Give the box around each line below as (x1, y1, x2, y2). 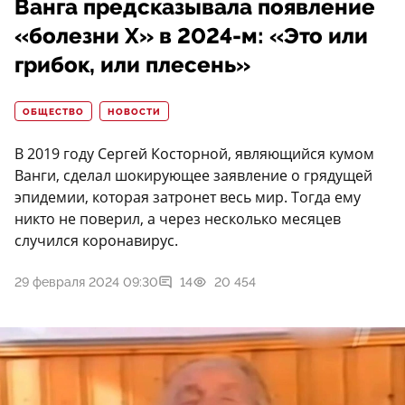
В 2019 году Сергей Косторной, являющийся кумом (14, 144, 374, 165)
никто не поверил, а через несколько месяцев (14, 209, 341, 230)
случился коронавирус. (14, 231, 178, 251)
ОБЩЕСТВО (23, 107, 84, 118)
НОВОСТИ (108, 107, 161, 118)
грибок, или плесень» (14, 52, 250, 79)
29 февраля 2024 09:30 (14, 275, 158, 290)
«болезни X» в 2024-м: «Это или (14, 24, 368, 50)
